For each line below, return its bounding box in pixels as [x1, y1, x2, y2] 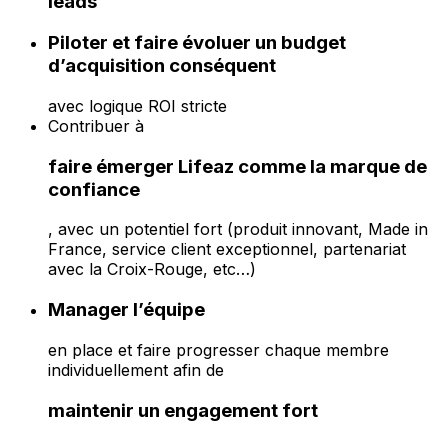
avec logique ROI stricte [48, 95, 227, 116]
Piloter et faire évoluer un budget [48, 31, 346, 55]
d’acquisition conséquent [48, 54, 276, 78]
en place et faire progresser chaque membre [48, 339, 389, 360]
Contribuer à [48, 115, 144, 136]
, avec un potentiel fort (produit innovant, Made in [48, 219, 428, 240]
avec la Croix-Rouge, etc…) [48, 259, 256, 280]
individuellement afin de [48, 359, 224, 380]
